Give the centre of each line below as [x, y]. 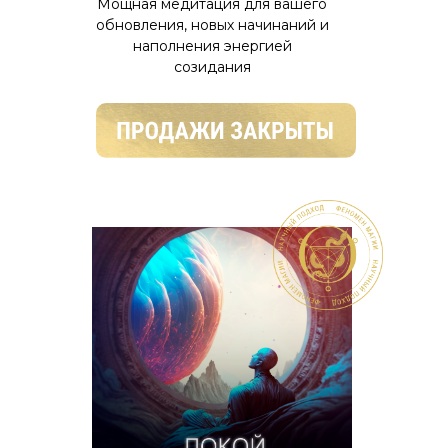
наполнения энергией [212, 46]
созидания [212, 67]
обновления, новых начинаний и [212, 25]
